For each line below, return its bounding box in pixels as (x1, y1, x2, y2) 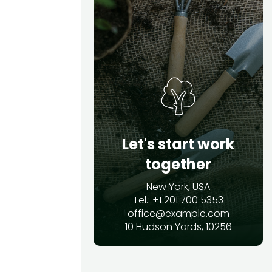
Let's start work (122, 134, 235, 154)
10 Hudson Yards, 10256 (124, 219, 232, 234)
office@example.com (127, 206, 229, 220)
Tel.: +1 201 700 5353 (133, 192, 224, 207)
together (145, 154, 212, 174)
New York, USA (146, 179, 211, 194)
